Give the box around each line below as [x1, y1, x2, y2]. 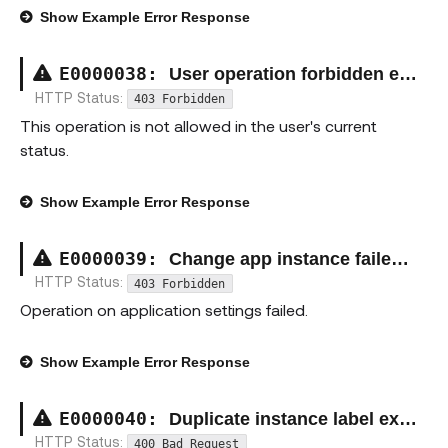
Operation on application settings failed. [20, 299, 308, 319]
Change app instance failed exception [169, 248, 391, 269]
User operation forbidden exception [169, 64, 399, 85]
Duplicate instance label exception [169, 408, 399, 429]
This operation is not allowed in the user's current [20, 115, 377, 135]
